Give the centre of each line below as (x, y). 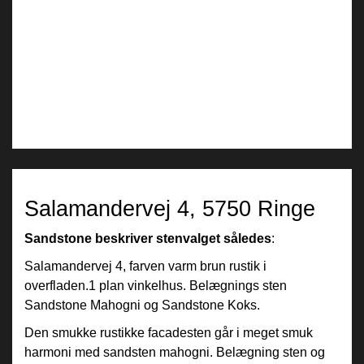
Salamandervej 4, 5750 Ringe (170, 209)
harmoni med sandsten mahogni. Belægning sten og (175, 352)
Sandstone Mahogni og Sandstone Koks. (142, 305)
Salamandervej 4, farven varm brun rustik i (145, 266)
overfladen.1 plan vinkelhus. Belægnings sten (156, 286)
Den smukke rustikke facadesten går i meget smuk (169, 333)
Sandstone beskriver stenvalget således (148, 238)
